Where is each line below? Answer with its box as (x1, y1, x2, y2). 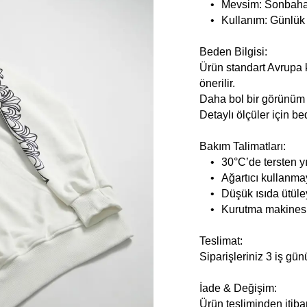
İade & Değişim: (199, 282, 278, 294)
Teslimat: (199, 234, 243, 247)
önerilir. (199, 77, 236, 89)
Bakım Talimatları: (199, 140, 286, 152)
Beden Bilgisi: (199, 45, 268, 58)
